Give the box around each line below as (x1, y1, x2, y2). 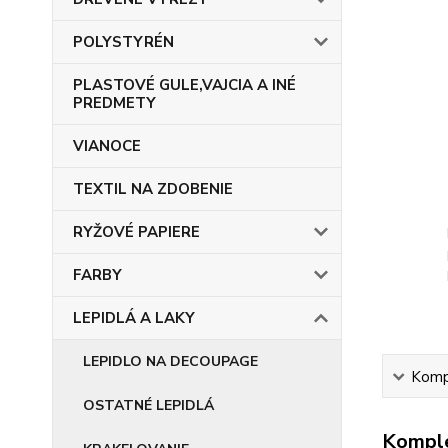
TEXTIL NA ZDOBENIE (73, 179, 233, 199)
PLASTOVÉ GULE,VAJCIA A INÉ (73, 75, 296, 95)
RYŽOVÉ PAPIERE (73, 222, 200, 242)
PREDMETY (73, 93, 156, 113)
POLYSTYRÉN (73, 32, 174, 52)
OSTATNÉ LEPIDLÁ (83, 396, 214, 415)
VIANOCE (73, 136, 141, 156)
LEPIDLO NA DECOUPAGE (83, 352, 258, 371)
